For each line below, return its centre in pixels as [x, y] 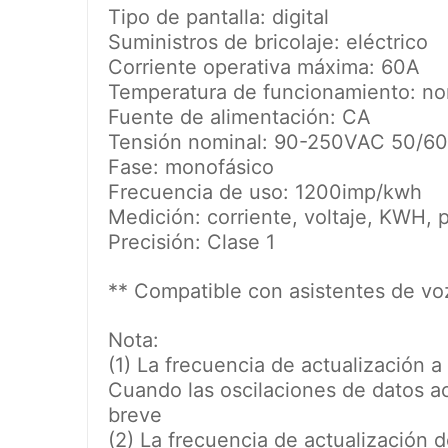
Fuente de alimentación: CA [239, 117]
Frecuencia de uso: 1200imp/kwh [265, 192]
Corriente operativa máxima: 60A [264, 67]
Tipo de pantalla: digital [218, 17]
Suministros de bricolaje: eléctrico [268, 42]
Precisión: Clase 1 [191, 242]
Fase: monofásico [191, 167]
